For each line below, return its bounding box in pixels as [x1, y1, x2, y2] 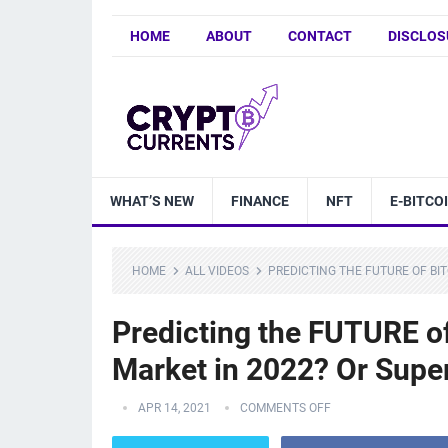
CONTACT [288, 28, 352, 44]
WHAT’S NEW [110, 193, 194, 209]
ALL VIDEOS [185, 264, 249, 278]
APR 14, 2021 [138, 401, 211, 415]
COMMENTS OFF [240, 401, 331, 415]
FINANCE [231, 193, 289, 209]
